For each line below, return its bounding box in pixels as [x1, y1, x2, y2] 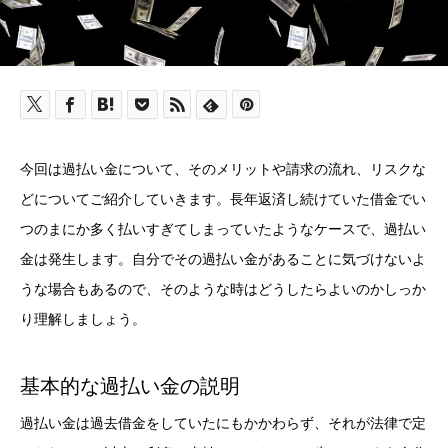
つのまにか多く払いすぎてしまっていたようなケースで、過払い [20, 221, 426, 238]
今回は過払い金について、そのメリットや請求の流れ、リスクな [20, 161, 426, 178]
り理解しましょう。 [20, 311, 146, 328]
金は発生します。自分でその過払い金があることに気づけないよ [20, 251, 426, 268]
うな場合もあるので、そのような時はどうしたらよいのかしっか [20, 281, 426, 298]
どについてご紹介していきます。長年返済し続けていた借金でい [20, 191, 426, 208]
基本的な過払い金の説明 [20, 375, 240, 398]
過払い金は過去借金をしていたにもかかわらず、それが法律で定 [20, 415, 426, 432]
